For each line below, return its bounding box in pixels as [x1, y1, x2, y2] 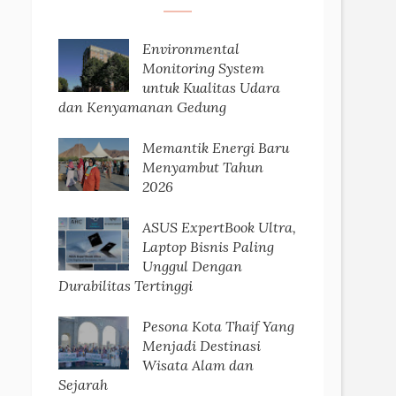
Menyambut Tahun [142, 157, 263, 176]
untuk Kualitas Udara [142, 78, 280, 96]
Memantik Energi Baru [142, 138, 289, 156]
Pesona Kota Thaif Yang [142, 316, 294, 335]
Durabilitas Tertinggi [58, 276, 193, 294]
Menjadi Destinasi [142, 336, 261, 354]
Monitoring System [142, 58, 264, 77]
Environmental [142, 39, 240, 57]
